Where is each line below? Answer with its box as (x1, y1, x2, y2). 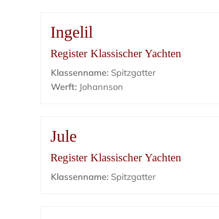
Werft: (51, 81, 77, 92)
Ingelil (50, 23, 93, 41)
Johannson (77, 81, 124, 92)
